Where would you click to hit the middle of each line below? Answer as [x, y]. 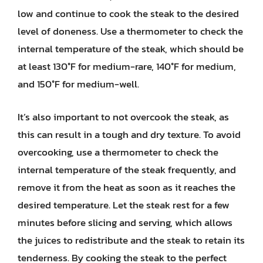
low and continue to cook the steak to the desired [128, 14]
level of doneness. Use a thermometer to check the [130, 31]
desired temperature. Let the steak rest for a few [124, 205]
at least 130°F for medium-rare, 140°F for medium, [127, 66]
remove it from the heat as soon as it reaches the [127, 187]
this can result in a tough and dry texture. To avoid [129, 134]
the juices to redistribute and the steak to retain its [131, 240]
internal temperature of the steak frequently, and [127, 169]
